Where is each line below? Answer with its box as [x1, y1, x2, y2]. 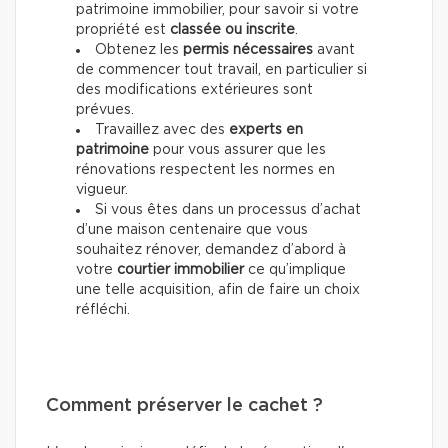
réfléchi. [76, 302, 130, 317]
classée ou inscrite [170, 22, 295, 37]
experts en [229, 122, 303, 137]
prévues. [76, 102, 134, 117]
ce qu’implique [244, 262, 346, 277]
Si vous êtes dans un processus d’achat [95, 202, 361, 217]
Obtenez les [95, 42, 183, 57]
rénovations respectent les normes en [76, 162, 335, 177]
